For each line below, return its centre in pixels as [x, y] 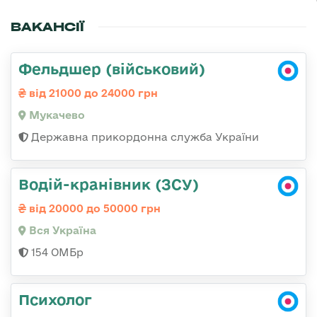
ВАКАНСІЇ [47, 27]
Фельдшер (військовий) [112, 69]
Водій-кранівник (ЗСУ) [109, 184]
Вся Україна [61, 231]
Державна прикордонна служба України [144, 137]
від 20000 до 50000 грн [93, 209]
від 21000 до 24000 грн [92, 93]
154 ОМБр [56, 253]
